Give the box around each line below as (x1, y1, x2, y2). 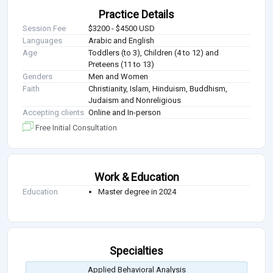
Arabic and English (88, 35, 155, 45)
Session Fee (23, 23, 66, 33)
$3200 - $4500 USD (88, 23, 155, 33)
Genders (23, 71, 52, 81)
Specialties (110, 244, 163, 257)
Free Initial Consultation (34, 122, 117, 132)
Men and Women (88, 71, 149, 81)
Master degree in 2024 (98, 186, 177, 196)
